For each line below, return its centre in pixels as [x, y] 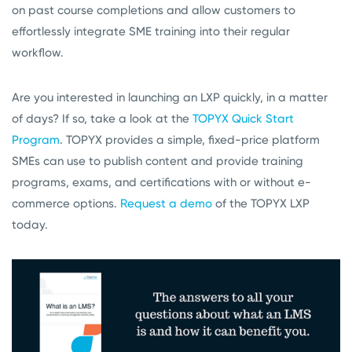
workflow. [39, 53]
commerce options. [66, 204]
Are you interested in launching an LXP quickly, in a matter [170, 98]
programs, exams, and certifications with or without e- [161, 183]
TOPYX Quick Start [243, 119]
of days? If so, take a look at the [102, 119]
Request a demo [166, 204]
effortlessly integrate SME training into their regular [151, 32]
